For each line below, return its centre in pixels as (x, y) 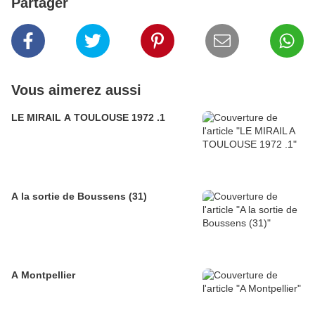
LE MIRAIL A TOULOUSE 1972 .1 (88, 118)
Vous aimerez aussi (76, 90)
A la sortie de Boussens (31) (79, 197)
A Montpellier (43, 275)
